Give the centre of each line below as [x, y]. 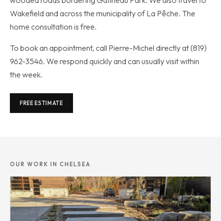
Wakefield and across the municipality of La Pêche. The [103, 13]
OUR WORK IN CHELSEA [50, 164]
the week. [26, 74]
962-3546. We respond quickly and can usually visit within [105, 61]
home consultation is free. [53, 26]
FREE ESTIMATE [41, 103]
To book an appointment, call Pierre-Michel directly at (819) [108, 48]
